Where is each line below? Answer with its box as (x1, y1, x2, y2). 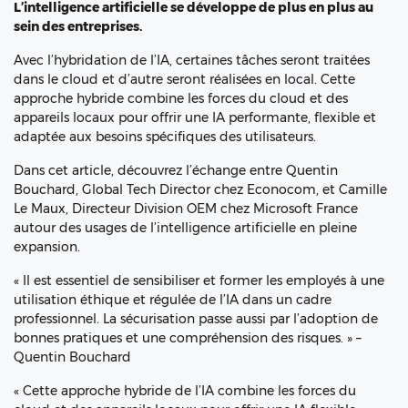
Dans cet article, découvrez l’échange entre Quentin (14, 162, 338, 178)
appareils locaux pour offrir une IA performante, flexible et (14, 109, 376, 126)
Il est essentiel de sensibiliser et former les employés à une (23, 272, 384, 289)
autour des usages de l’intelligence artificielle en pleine (14, 219, 357, 236)
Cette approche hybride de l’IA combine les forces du (23, 382, 356, 399)
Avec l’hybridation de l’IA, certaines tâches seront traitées (14, 52, 370, 68)
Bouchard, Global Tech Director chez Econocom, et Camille (14, 181, 387, 198)
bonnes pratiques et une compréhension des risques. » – (14, 330, 362, 346)
